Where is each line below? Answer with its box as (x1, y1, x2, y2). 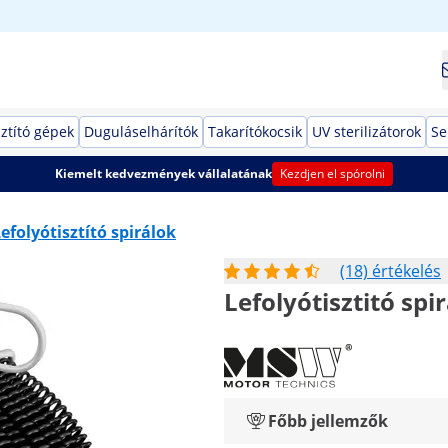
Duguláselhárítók (84, 122, 198, 141)
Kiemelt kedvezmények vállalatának (54, 165, 272, 182)
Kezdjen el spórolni (279, 165, 385, 182)
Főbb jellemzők (268, 410, 388, 432)
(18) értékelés (340, 260, 441, 282)
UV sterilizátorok (312, 122, 421, 141)
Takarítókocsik (208, 122, 302, 141)
